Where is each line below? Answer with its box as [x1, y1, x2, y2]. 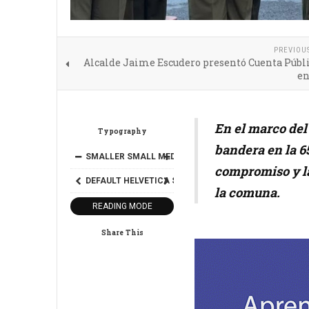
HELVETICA [123, 176, 170, 186]
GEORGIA [201, 176, 239, 186]
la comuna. [215, 184, 280, 201]
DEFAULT [86, 176, 121, 186]
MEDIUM [158, 152, 192, 161]
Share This [101, 228, 143, 237]
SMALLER [86, 152, 125, 161]
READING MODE [92, 201, 152, 211]
